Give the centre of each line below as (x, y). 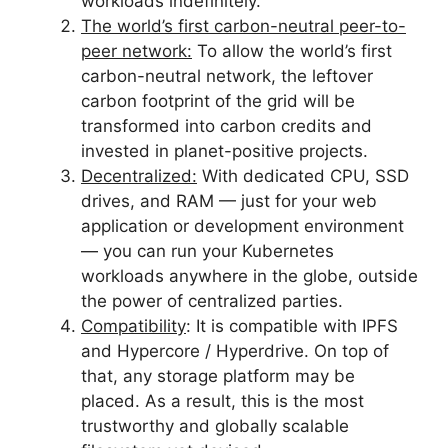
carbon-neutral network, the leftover (227, 76)
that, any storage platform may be (218, 376)
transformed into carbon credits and (226, 126)
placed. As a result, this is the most (222, 401)
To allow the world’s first (292, 51)
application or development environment (242, 226)
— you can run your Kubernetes (207, 251)
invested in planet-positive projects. (224, 151)
